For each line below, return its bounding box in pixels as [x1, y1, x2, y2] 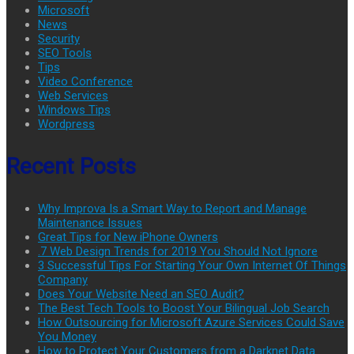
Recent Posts [6, 153, 136, 179]
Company [38, 272, 88, 287]
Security [38, 31, 80, 46]
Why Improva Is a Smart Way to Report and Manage [38, 201, 307, 216]
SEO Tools [38, 45, 92, 60]
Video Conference [38, 73, 133, 88]
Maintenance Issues [38, 215, 142, 230]
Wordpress [38, 116, 95, 131]
